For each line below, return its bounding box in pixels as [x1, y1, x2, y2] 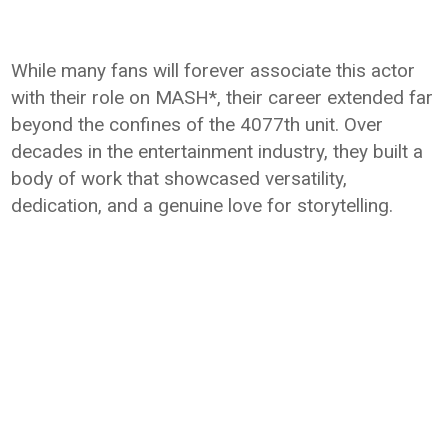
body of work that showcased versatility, [11, 167, 348, 191]
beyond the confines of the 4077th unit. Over [11, 113, 384, 137]
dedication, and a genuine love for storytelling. [11, 194, 394, 218]
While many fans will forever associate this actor [11, 59, 416, 83]
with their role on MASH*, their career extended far [11, 86, 434, 110]
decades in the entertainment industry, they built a [11, 140, 424, 164]
